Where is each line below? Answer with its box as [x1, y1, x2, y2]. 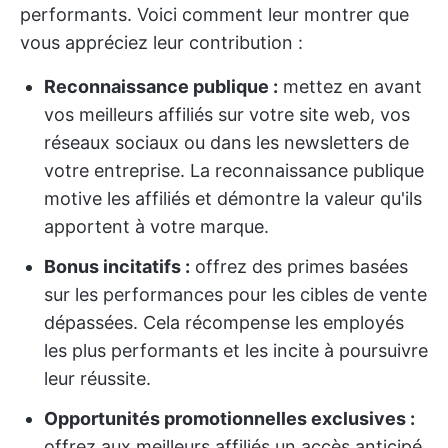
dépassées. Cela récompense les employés [44, 312, 404, 334]
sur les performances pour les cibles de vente [44, 284, 427, 306]
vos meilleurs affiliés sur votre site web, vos [44, 104, 410, 126]
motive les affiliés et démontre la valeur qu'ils [44, 188, 422, 210]
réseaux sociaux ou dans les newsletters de [44, 132, 409, 154]
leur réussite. [44, 368, 151, 390]
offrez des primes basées [190, 256, 408, 278]
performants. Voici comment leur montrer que [20, 4, 409, 26]
